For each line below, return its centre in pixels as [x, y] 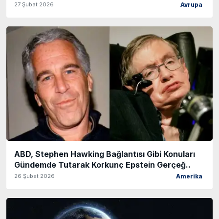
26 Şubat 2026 [34, 176]
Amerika [189, 177]
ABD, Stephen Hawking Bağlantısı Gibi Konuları [105, 154]
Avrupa [191, 5]
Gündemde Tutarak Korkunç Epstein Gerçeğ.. [102, 165]
